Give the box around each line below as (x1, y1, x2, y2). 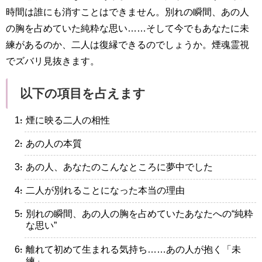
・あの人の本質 (16, 138, 82, 149)
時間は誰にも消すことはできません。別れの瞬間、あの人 (6, 6, 249, 17)
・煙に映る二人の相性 (16, 115, 110, 125)
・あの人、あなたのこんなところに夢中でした (16, 161, 213, 172)
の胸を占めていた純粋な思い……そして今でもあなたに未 (6, 23, 249, 33)
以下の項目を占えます (19, 87, 146, 101)
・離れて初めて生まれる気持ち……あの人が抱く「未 (16, 244, 241, 254)
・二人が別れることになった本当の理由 (16, 185, 185, 196)
